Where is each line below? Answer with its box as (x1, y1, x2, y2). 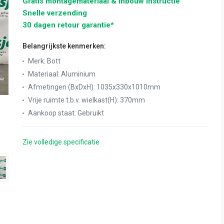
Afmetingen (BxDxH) (28, 83, 93, 91)
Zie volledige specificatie (22, 138, 99, 146)
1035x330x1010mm (96, 83, 160, 91)
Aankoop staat (28, 109, 74, 117)
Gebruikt (77, 109, 104, 117)
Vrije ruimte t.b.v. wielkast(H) (28, 96, 117, 104)
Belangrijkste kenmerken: (22, 42, 106, 50)
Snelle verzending (22, 8, 87, 17)
